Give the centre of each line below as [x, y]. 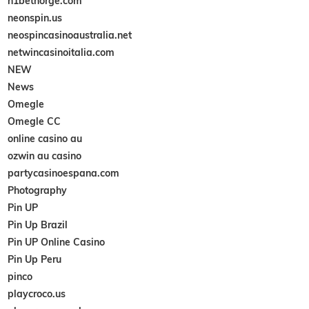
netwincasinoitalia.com [61, 52]
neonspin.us [35, 18]
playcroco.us [37, 293]
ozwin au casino [45, 156]
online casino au [45, 138]
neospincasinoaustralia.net [70, 35]
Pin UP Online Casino [57, 242]
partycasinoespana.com [64, 173]
